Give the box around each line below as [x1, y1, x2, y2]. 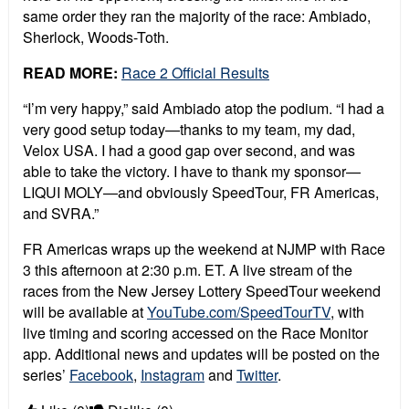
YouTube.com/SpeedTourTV [147, 301, 330, 323]
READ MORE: [23, 62, 118, 84]
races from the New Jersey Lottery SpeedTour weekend [23, 280, 381, 302]
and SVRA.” [23, 203, 99, 225]
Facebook [69, 364, 133, 386]
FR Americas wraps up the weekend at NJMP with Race [23, 238, 385, 260]
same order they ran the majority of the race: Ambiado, [23, 5, 371, 27]
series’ [23, 364, 69, 386]
